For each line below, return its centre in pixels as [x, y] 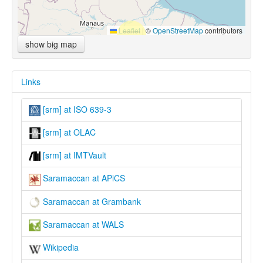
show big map [51, 44]
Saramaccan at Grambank [91, 201]
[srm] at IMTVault [73, 155]
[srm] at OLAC [68, 132]
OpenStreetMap [178, 30]
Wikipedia [60, 247]
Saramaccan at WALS [82, 224]
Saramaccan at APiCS [83, 178]
